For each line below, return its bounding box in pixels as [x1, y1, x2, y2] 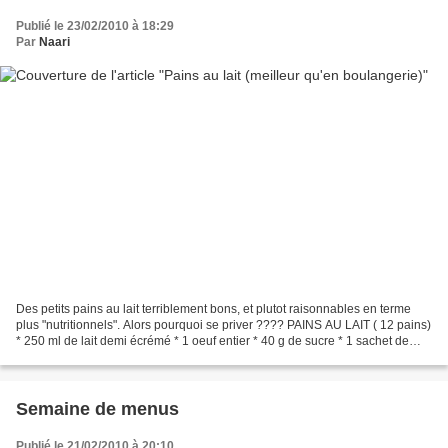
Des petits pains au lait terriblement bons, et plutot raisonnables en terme [16, 302, 411, 317]
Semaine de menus [16, 399, 179, 420]
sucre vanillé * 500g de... [16, 350, 150, 365]
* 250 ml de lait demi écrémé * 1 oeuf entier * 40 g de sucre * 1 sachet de [16, 334, 409, 349]
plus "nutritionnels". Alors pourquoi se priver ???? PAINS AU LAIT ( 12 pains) [16, 318, 431, 333]
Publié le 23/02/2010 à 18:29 [16, 18, 174, 33]
